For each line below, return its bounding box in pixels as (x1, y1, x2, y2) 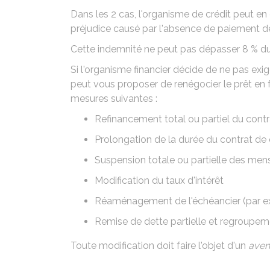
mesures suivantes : (71, 93, 157, 104)
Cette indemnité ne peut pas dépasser (71, 43, 242, 55)
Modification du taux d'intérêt (95, 175, 224, 186)
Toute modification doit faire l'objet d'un (71, 240, 248, 251)
